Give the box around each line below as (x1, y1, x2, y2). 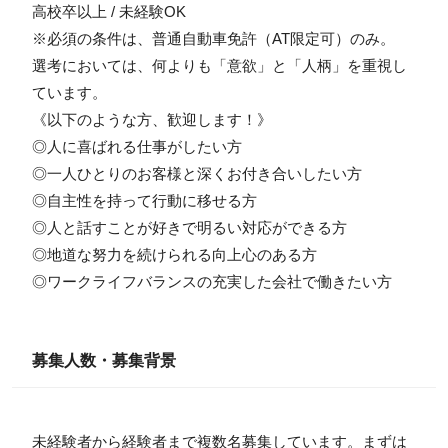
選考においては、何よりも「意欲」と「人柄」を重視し (31, 56, 407, 74)
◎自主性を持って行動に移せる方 (31, 191, 257, 209)
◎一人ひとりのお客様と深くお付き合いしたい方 (31, 164, 362, 182)
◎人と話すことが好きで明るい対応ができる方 (31, 218, 347, 236)
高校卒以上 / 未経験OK (31, 2, 186, 20)
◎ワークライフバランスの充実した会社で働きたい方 (31, 272, 392, 290)
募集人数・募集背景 (31, 351, 176, 369)
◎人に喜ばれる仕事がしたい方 (31, 137, 242, 155)
